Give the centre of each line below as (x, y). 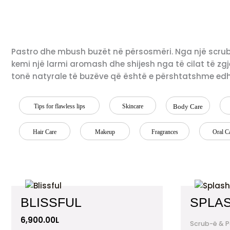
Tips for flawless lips (59, 106)
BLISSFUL (51, 203)
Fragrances (165, 132)
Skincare (133, 106)
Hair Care (45, 132)
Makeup (105, 132)
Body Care (188, 106)
